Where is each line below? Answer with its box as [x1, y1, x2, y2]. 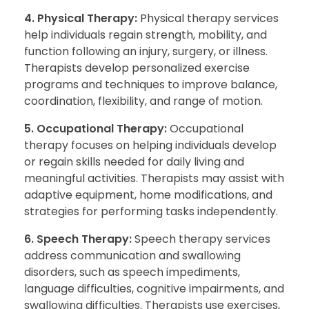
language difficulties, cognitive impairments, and [24, 280, 284, 297]
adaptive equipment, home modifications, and [24, 186, 272, 203]
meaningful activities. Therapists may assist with [24, 170, 284, 186]
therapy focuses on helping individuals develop [24, 137, 277, 153]
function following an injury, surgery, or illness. [24, 43, 268, 59]
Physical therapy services [137, 10, 279, 26]
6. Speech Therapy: [24, 230, 132, 247]
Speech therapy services [132, 230, 270, 247]
